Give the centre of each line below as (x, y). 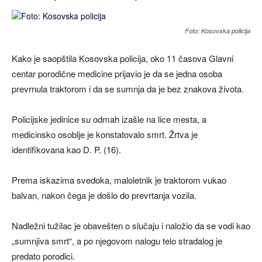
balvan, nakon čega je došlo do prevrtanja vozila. (104, 195)
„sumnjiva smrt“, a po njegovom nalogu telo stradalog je (117, 241)
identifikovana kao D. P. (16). (66, 149)
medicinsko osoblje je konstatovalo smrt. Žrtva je (105, 134)
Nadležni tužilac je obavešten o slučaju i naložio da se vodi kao (131, 225)
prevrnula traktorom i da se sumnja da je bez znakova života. (128, 89)
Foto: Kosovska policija (218, 31)
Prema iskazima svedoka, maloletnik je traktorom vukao (119, 180)
